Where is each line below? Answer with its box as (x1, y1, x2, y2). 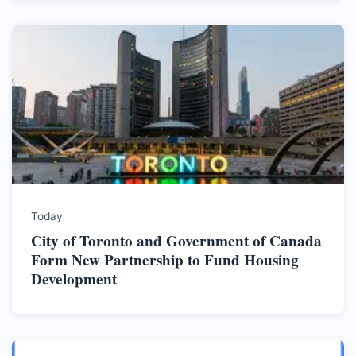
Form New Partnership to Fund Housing (31, 248, 299, 271)
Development (31, 267, 117, 290)
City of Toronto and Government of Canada (31, 229, 322, 252)
